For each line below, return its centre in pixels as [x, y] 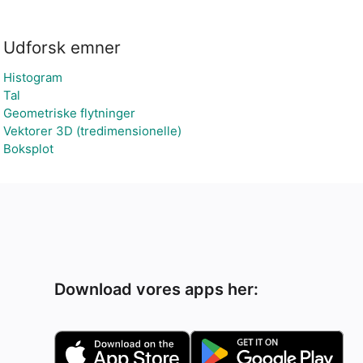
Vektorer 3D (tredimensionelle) [92, 131]
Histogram [33, 77]
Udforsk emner [62, 47]
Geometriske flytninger [69, 113]
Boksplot [28, 149]
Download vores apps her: [157, 289]
